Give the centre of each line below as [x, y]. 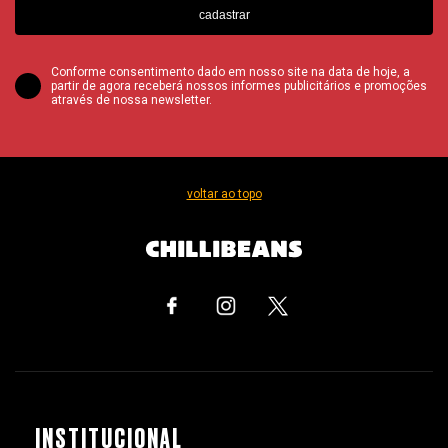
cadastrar [224, 14]
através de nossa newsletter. [131, 99]
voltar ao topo [224, 193]
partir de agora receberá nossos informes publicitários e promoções [239, 85]
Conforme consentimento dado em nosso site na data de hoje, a [230, 71]
